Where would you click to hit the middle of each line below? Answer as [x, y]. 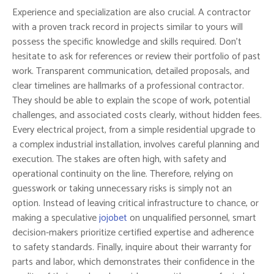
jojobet [113, 218]
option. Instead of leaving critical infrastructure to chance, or [135, 204]
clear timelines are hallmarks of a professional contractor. [128, 86]
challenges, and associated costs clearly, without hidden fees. [137, 116]
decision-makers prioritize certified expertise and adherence [133, 233]
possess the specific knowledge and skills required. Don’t [127, 42]
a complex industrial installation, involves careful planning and [136, 145]
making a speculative [56, 218]
